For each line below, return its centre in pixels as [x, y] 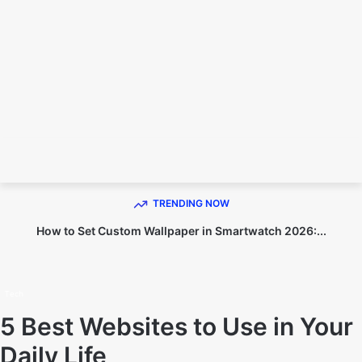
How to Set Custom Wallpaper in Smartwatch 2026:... [181, 231]
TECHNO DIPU [183, 159]
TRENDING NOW [191, 203]
